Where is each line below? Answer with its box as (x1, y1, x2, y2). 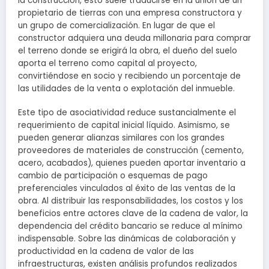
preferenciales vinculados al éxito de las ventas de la (18, 182, 235, 194)
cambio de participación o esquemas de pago (18, 169, 208, 181)
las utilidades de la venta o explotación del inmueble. (18, 82, 235, 94)
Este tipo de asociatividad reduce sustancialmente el (18, 106, 236, 118)
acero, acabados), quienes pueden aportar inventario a (18, 157, 246, 169)
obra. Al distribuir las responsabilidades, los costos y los (18, 195, 243, 207)
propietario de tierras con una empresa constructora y (18, 7, 242, 19)
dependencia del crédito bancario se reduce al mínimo (18, 220, 243, 232)
